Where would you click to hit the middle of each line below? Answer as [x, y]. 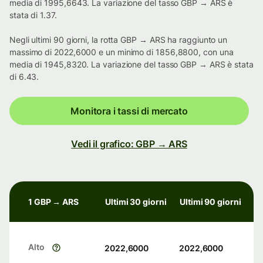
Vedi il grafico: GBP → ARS [129, 144]
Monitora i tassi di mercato [129, 111]
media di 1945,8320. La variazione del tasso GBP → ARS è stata [131, 65]
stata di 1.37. [33, 15]
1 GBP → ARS [54, 202]
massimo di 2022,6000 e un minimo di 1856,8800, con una [122, 52]
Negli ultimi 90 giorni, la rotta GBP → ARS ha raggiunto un [119, 40]
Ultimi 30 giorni [136, 202]
